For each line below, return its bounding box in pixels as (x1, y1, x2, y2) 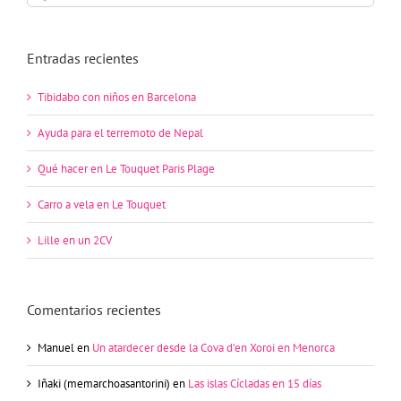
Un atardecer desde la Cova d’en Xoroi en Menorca (92, 339, 335, 355)
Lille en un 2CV (38, 232, 112, 248)
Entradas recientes (27, 49, 139, 68)
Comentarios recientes (27, 300, 161, 319)
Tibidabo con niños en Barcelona (38, 89, 196, 105)
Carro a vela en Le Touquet (38, 196, 166, 212)
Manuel (38, 339, 74, 355)
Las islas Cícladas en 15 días (188, 375, 321, 391)
